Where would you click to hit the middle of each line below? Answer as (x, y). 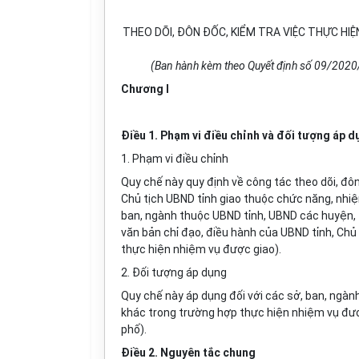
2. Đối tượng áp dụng (174, 272)
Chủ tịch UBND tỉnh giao (181, 199)
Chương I (145, 89)
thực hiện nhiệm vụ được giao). (201, 249)
